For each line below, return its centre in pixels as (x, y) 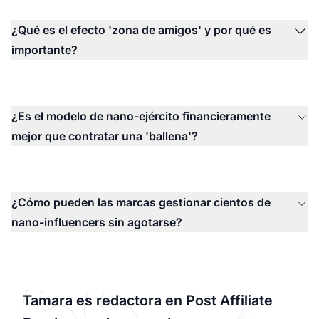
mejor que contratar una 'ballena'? (105, 136)
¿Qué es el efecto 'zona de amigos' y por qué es (141, 30)
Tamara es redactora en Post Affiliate (148, 301)
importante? (45, 50)
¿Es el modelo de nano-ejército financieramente (141, 116)
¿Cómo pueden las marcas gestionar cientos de (141, 203)
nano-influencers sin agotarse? (97, 223)
